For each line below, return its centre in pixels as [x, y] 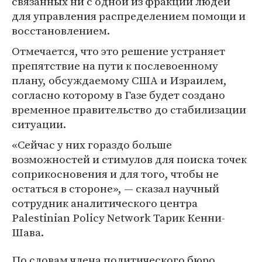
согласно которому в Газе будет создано [118, 95]
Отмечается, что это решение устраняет [118, 51]
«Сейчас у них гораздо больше [92, 144]
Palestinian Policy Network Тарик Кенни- [118, 218]
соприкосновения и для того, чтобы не [115, 174]
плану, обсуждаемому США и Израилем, [119, 80]
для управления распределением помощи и [129, 16]
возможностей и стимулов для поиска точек [129, 159]
